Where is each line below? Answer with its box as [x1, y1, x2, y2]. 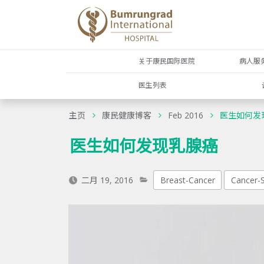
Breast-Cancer [160, 174, 215, 186]
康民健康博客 [102, 110, 151, 121]
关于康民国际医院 [138, 56, 196, 66]
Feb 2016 [168, 110, 203, 121]
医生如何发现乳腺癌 [69, 134, 218, 157]
